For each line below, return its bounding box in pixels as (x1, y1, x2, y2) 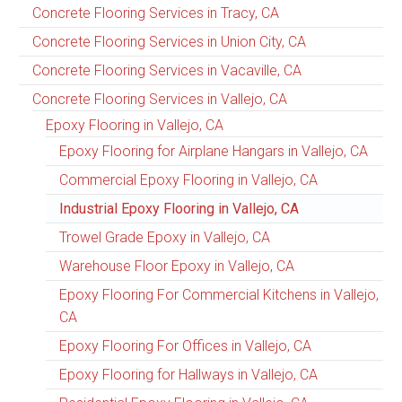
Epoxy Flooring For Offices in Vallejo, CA (59, 337, 311, 355)
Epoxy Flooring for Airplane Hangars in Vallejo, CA (59, 143, 368, 161)
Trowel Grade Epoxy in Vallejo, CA (59, 229, 270, 247)
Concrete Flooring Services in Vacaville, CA (32, 62, 301, 80)
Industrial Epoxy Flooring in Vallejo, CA (59, 200, 299, 218)
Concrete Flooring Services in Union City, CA (32, 33, 306, 51)
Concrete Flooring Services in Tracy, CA (32, 4, 279, 22)
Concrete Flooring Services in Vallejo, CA (32, 91, 287, 109)
